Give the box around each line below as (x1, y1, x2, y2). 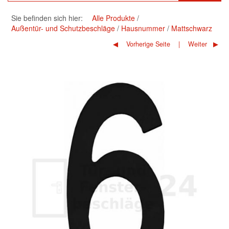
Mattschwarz (171, 23, 212, 33)
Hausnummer (121, 23, 165, 33)
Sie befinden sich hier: (11, 13, 83, 23)
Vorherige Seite (124, 39, 170, 49)
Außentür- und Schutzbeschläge (11, 23, 115, 33)
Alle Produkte (92, 13, 135, 23)
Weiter (186, 39, 207, 49)
